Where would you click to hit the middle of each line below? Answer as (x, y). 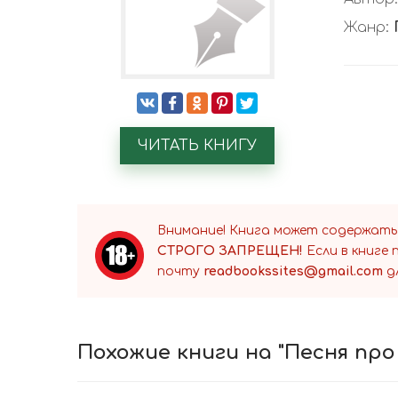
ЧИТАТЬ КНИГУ (197, 146)
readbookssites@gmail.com (293, 271)
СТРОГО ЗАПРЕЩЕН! (230, 251)
